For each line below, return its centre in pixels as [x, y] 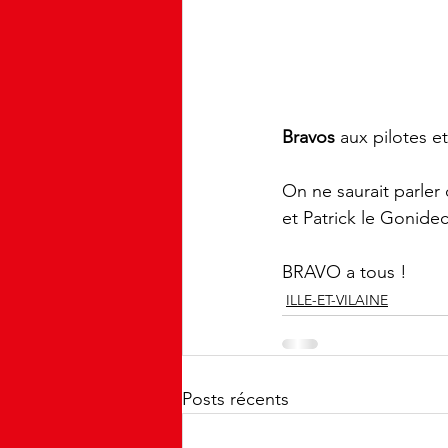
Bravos [308, 137]
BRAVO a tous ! [344, 272]
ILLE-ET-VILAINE [337, 300]
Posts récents [235, 399]
